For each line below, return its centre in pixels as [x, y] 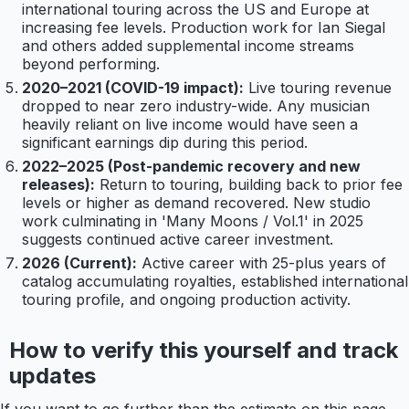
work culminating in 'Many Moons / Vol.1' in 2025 [193, 221]
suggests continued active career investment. [178, 240]
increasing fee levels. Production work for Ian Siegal [204, 28]
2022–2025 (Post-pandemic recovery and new [191, 167]
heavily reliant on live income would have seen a [190, 125]
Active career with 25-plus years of [264, 263]
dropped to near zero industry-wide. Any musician [196, 106]
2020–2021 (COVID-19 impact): [133, 88]
